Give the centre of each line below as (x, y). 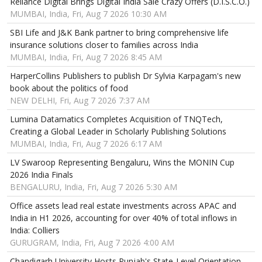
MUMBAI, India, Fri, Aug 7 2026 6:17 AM (86, 143)
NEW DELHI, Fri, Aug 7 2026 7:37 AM (80, 100)
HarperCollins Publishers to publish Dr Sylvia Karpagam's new (125, 75)
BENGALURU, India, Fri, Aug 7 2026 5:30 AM (94, 187)
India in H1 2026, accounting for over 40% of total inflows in (123, 218)
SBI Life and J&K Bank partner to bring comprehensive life (119, 32)
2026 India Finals (42, 174)
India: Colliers (35, 230)
